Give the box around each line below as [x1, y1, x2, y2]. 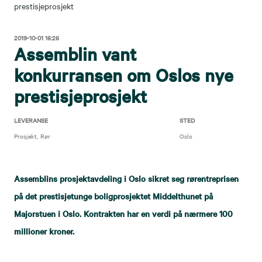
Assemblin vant [14, 42, 136, 65]
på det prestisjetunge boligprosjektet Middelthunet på [14, 190, 213, 202]
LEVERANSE [14, 116, 48, 125]
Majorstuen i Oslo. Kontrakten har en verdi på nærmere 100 [14, 208, 233, 219]
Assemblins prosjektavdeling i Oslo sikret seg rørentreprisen [14, 173, 239, 184]
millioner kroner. [14, 225, 74, 237]
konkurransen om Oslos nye [14, 63, 233, 87]
